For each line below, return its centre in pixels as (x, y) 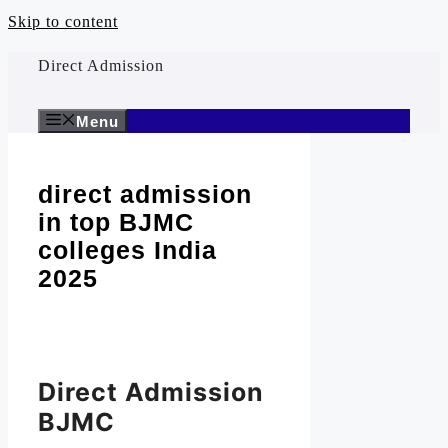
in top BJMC (116, 221)
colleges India (127, 249)
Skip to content (63, 21)
